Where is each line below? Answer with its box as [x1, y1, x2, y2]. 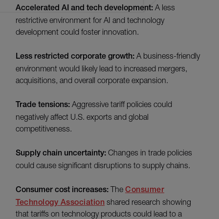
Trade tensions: [16, 100, 70, 109]
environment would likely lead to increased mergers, [16, 64, 187, 73]
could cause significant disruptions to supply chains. [16, 161, 190, 170]
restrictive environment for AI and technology [16, 16, 164, 25]
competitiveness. [16, 124, 72, 133]
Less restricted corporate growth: [16, 51, 134, 61]
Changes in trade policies [106, 148, 192, 157]
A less [155, 3, 175, 12]
